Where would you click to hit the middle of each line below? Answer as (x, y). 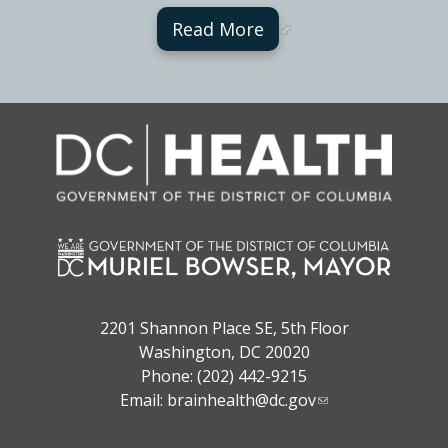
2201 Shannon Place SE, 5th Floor (224, 327)
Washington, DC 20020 (224, 351)
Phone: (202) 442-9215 (224, 375)
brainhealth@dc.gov (241, 399)
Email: (143, 399)
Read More (218, 29)
